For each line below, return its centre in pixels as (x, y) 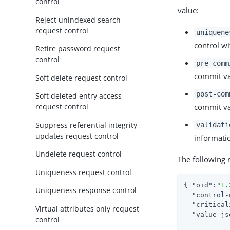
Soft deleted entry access (79, 96)
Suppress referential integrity (87, 125)
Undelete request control (79, 154)
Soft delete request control (82, 78)
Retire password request (78, 49)
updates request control (77, 136)
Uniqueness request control (84, 172)
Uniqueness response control (86, 190)
